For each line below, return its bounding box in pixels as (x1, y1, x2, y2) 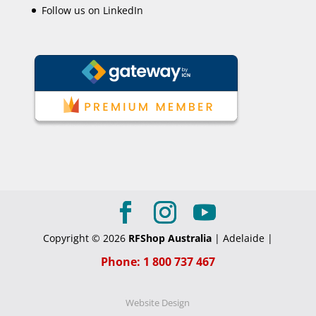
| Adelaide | (211, 231, 273, 245)
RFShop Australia (128, 231, 212, 245)
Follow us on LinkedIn (41, 4, 143, 18)
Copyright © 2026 (42, 231, 128, 245)
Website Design (126, 296, 190, 309)
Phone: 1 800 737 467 (100, 253, 215, 269)
